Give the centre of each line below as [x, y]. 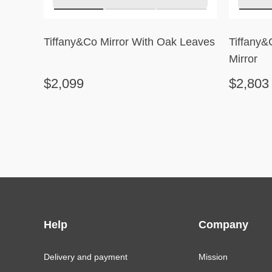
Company [223, 225]
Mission [213, 257]
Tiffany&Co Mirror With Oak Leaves [129, 42]
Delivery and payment [86, 257]
